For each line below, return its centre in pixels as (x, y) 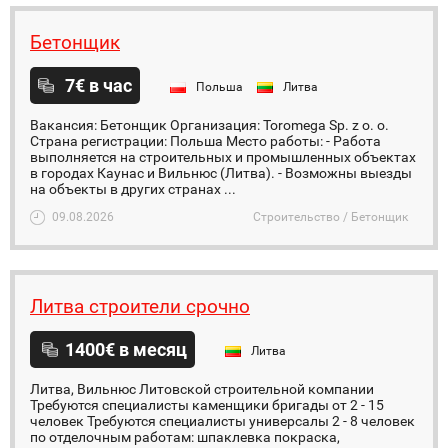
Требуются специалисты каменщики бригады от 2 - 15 (207, 405)
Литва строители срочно (140, 306)
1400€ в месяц (126, 349)
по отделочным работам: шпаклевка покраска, (185, 437)
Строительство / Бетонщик (330, 217)
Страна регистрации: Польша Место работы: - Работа (205, 141)
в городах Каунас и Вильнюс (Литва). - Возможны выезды (221, 173)
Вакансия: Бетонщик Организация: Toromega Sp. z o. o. (209, 125)
